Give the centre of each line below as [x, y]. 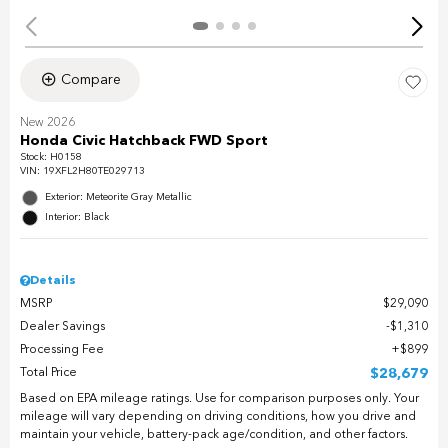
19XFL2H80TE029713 [94, 170]
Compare [90, 79]
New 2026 [47, 122]
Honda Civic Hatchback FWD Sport [144, 140]
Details [53, 280]
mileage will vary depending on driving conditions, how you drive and [218, 416]
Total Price [48, 372]
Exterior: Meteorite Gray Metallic [118, 196]
